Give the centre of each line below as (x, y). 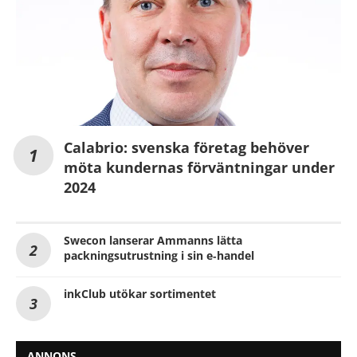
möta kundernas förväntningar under (199, 168)
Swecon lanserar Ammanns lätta (153, 241)
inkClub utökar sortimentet (140, 294)
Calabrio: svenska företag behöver (186, 148)
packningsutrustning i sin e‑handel (159, 256)
